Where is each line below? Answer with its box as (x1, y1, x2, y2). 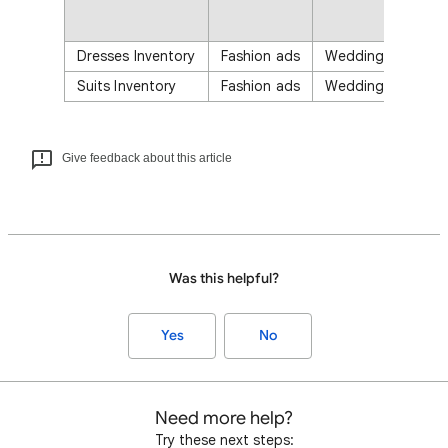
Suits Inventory (77, 77, 177, 95)
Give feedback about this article (62, 151, 232, 165)
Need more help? (155, 407, 293, 429)
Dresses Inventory (77, 47, 196, 65)
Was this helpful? (169, 270, 279, 287)
